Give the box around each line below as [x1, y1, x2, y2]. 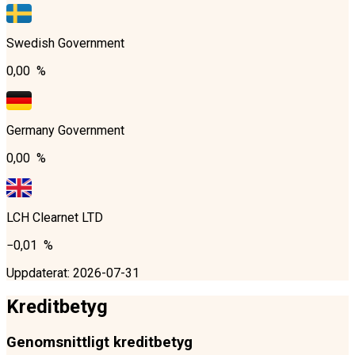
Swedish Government [6, 35, 124, 51]
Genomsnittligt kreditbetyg [6, 334, 193, 352]
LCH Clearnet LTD [6, 209, 103, 225]
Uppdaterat [6, 265, 67, 281]
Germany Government [6, 122, 124, 138]
